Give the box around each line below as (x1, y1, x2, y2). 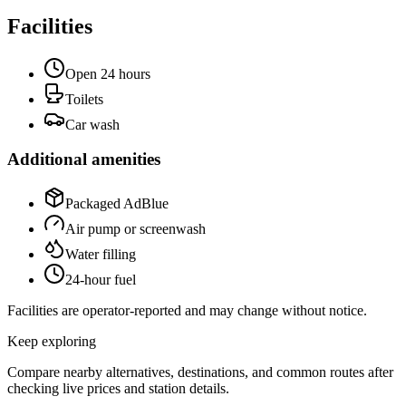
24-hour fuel (65, 272, 136, 288)
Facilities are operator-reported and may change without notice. (7, 303, 367, 319)
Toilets (65, 91, 103, 107)
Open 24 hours (65, 65, 150, 82)
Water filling (65, 246, 136, 263)
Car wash (65, 116, 120, 132)
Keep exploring (7, 333, 96, 350)
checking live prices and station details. (7, 381, 229, 397)
